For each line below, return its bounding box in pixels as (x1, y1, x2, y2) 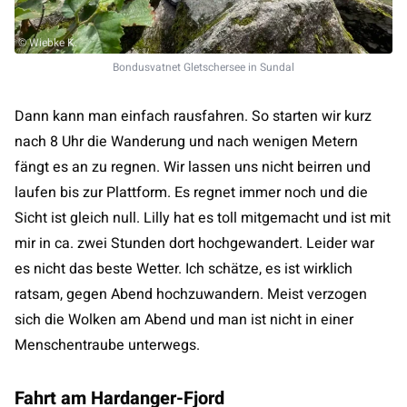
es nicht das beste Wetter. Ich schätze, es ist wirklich (15, 258, 352, 280)
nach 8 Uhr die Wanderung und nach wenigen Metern (15, 131, 358, 153)
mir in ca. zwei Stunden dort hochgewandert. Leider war (15, 233, 374, 254)
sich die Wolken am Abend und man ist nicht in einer (15, 309, 353, 331)
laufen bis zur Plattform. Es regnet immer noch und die (15, 182, 368, 203)
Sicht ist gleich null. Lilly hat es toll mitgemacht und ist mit (15, 207, 391, 229)
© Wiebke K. (18, 35, 77, 51)
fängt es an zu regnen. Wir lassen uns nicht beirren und (15, 156, 371, 178)
